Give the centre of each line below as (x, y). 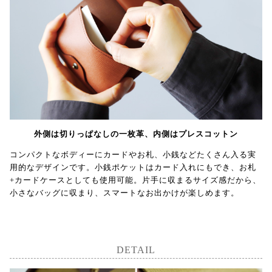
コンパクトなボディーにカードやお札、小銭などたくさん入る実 (133, 155)
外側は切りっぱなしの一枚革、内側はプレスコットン (136, 134)
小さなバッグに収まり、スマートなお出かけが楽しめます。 (124, 193)
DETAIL (136, 250)
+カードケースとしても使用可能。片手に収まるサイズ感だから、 (135, 180)
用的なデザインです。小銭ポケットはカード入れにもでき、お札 (133, 168)
